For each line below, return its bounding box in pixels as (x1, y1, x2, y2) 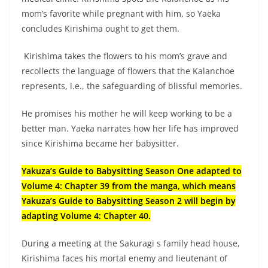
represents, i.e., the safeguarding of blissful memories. (22, 80, 242, 92)
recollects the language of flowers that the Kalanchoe (22, 65, 234, 77)
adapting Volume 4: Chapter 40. (22, 209, 151, 221)
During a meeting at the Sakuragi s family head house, (22, 237, 240, 249)
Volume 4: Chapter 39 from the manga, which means (22, 179, 236, 191)
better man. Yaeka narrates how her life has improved (22, 122, 239, 134)
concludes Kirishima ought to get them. (22, 22, 182, 34)
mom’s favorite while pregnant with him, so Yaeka (22, 7, 221, 19)
